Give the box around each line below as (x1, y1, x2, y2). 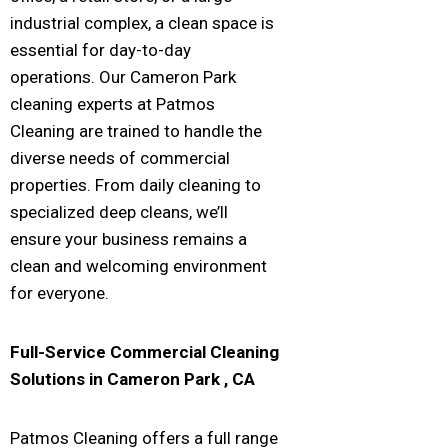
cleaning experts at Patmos (10, 94, 215, 115)
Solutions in (10, 369, 107, 390)
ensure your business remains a (10, 229, 247, 250)
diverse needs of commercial (10, 148, 230, 169)
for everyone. (10, 283, 109, 304)
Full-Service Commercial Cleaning (10, 342, 279, 363)
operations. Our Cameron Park (10, 67, 236, 88)
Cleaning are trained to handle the (10, 121, 262, 142)
